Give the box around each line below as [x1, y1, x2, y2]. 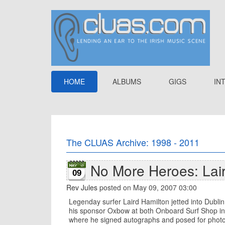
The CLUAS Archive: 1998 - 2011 [66, 136, 199, 149]
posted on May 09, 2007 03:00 [97, 182, 197, 192]
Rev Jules [66, 182, 97, 192]
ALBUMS [113, 76, 141, 86]
